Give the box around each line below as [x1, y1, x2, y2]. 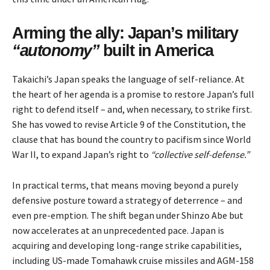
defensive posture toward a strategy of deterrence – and [12, 194, 242, 207]
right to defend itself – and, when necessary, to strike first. [12, 103, 252, 116]
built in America [99, 42, 213, 60]
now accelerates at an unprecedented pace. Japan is [12, 224, 224, 237]
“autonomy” [12, 42, 99, 60]
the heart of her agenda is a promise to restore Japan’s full [12, 88, 254, 101]
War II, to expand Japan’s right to [12, 148, 151, 161]
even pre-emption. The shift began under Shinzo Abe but [12, 209, 243, 222]
